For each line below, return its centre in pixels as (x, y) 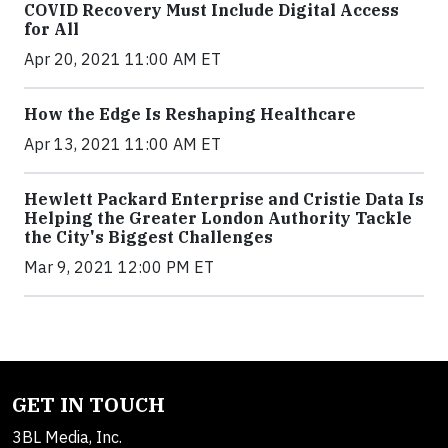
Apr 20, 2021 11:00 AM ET (122, 59)
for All (51, 29)
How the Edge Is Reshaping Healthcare (190, 114)
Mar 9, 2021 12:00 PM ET (119, 267)
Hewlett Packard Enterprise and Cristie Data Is (224, 199)
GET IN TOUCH (88, 404)
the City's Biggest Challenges (148, 237)
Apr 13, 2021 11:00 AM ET (122, 144)
